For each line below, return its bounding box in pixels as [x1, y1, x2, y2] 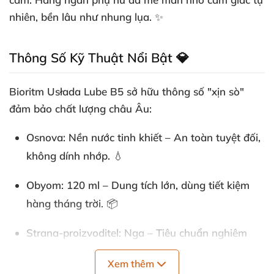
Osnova [26, 131, 63, 144]
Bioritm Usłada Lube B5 [9, 85, 124, 98]
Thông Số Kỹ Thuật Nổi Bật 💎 [9, 50, 189, 65]
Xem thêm [108, 257, 157, 270]
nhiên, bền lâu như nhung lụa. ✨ [9, 10, 163, 23]
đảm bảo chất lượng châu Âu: [9, 102, 152, 115]
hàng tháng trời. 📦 [26, 197, 118, 210]
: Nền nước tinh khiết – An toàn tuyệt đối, [63, 131, 261, 144]
